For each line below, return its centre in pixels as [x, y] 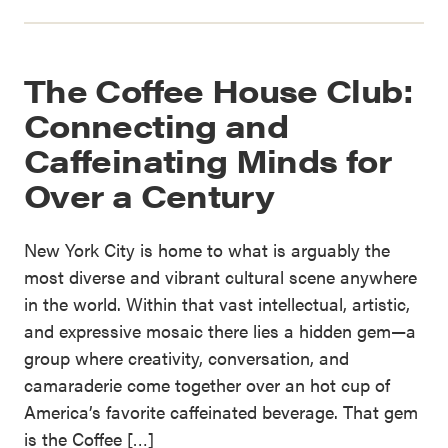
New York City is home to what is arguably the [207, 250]
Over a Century [149, 195]
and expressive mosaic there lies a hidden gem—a [220, 331]
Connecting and [156, 125]
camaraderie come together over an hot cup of [207, 385]
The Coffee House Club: [218, 90]
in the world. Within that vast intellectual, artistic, [217, 304]
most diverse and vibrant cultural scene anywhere [220, 277]
